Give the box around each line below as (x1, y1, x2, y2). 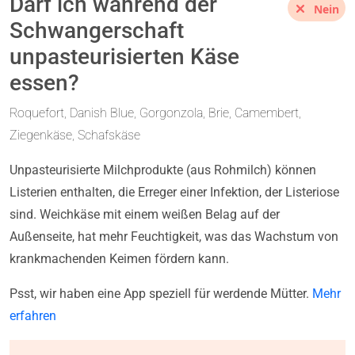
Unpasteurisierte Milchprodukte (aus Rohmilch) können (10, 162, 316, 177)
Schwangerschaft (10, 17, 184, 44)
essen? (10, 69, 79, 96)
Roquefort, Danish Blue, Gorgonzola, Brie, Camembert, (10, 105, 301, 120)
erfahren (10, 307, 56, 323)
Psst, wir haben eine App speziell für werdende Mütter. (10, 285, 312, 301)
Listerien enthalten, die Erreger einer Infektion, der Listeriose (10, 184, 339, 200)
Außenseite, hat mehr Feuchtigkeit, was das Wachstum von (10, 228, 338, 244)
